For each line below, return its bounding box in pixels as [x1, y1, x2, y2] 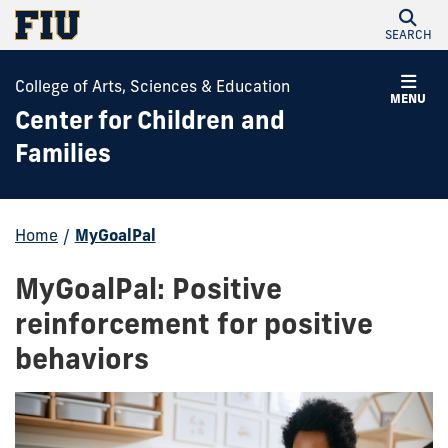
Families [15, 138, 111, 168]
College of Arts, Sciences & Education [15, 76, 290, 96]
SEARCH [384, 27, 432, 42]
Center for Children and [15, 105, 285, 135]
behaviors [15, 341, 149, 376]
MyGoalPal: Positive [15, 271, 282, 306]
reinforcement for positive [15, 306, 373, 341]
